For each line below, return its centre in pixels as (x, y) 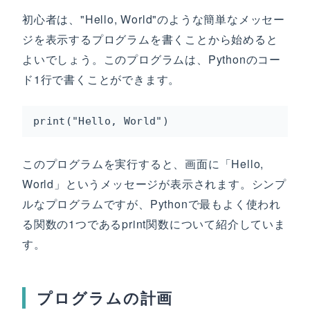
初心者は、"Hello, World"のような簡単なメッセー (154, 19)
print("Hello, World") (101, 121)
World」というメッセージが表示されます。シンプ (154, 184)
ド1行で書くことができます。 (101, 79)
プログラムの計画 (105, 298)
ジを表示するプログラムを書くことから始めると (150, 39)
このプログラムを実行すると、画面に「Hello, (143, 164)
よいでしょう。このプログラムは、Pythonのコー (152, 59)
